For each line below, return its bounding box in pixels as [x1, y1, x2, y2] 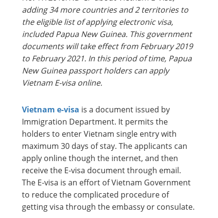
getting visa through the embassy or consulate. [22, 201, 195, 213]
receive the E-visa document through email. [22, 165, 181, 176]
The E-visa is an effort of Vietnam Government [22, 177, 191, 188]
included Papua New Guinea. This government [22, 29, 192, 40]
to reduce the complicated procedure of [22, 189, 169, 200]
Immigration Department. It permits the [22, 116, 168, 127]
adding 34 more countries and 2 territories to [22, 4, 188, 16]
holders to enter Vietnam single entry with [22, 128, 177, 140]
